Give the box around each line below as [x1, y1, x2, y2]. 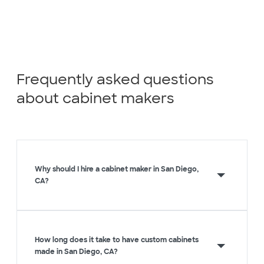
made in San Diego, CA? [35, 247, 118, 257]
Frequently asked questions [16, 70, 214, 89]
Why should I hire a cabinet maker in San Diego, [35, 164, 199, 174]
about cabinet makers [16, 89, 174, 108]
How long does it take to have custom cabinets [35, 235, 199, 245]
